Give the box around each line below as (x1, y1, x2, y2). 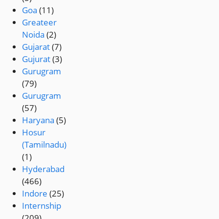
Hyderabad (22, 163, 65, 175)
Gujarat (22, 41, 50, 53)
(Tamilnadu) (22, 139, 67, 151)
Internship (22, 200, 62, 212)
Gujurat (22, 53, 51, 65)
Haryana (22, 114, 55, 126)
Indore (22, 188, 48, 199)
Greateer (22, 17, 57, 28)
